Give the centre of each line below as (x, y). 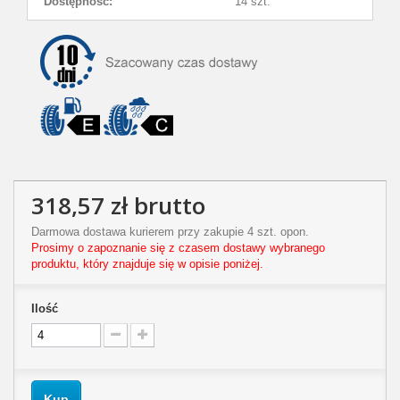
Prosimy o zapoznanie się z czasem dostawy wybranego (178, 248)
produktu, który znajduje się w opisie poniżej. (147, 264)
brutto (167, 206)
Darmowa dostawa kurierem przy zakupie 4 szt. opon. (170, 232)
